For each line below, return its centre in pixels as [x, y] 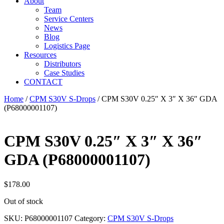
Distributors [62, 64]
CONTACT [43, 82]
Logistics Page [67, 46]
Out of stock [23, 201]
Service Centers [69, 19]
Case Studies [64, 73]
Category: [91, 218]
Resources [40, 55]
